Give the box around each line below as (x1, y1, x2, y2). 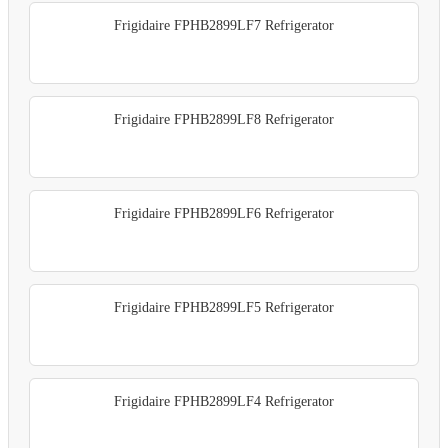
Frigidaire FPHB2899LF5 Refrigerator (114, 299, 334, 315)
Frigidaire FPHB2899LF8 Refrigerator (114, 111, 334, 127)
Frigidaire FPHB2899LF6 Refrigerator (114, 205, 334, 221)
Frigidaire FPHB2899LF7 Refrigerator (114, 17, 334, 33)
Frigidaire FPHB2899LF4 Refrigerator (114, 393, 334, 409)
